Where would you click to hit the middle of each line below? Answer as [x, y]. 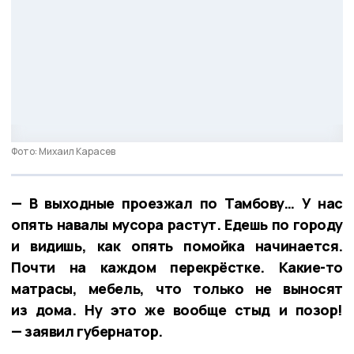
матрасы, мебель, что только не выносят [177, 288]
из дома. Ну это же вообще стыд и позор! [177, 309]
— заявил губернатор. [87, 331]
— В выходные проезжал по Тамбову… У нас [177, 203]
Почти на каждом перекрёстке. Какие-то [177, 267]
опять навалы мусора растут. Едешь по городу [177, 224]
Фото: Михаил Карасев [63, 151]
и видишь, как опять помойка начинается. [177, 245]
